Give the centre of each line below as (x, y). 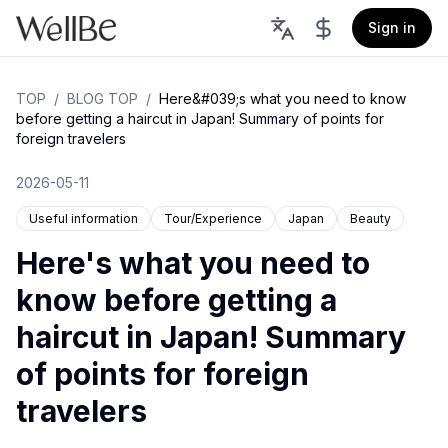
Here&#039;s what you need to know (282, 98)
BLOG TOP (102, 98)
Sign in (392, 27)
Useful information (83, 218)
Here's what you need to (193, 263)
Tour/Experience (213, 218)
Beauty (370, 218)
